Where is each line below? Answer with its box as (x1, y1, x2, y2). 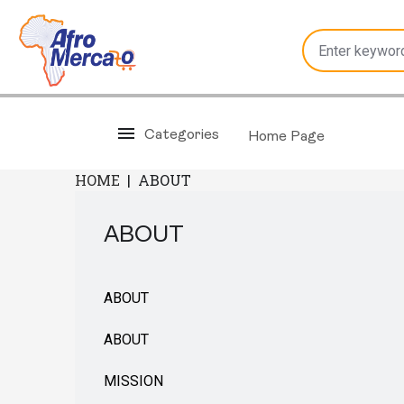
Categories (144, 128, 219, 142)
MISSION (104, 372, 164, 390)
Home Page (248, 130, 325, 144)
